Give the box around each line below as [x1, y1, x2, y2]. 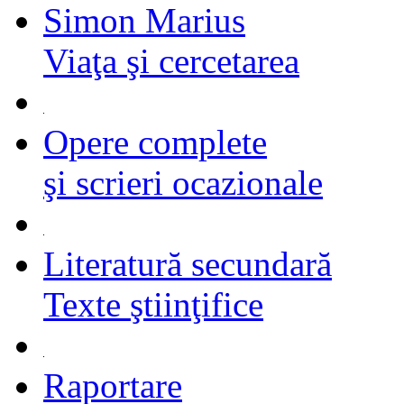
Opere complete [43, 123, 267, 161]
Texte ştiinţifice [43, 285, 263, 324]
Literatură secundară [43, 244, 332, 283]
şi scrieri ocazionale [43, 163, 323, 202]
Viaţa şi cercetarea [43, 41, 299, 80]
